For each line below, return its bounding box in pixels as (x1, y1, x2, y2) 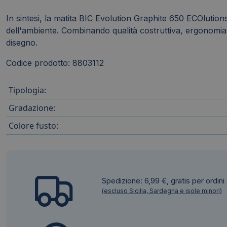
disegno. (6, 37, 37, 48)
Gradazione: (9, 102, 55, 114)
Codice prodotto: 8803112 (6, 58, 104, 68)
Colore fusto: (9, 120, 58, 132)
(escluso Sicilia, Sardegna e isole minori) (101, 187, 222, 195)
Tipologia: (9, 85, 46, 96)
